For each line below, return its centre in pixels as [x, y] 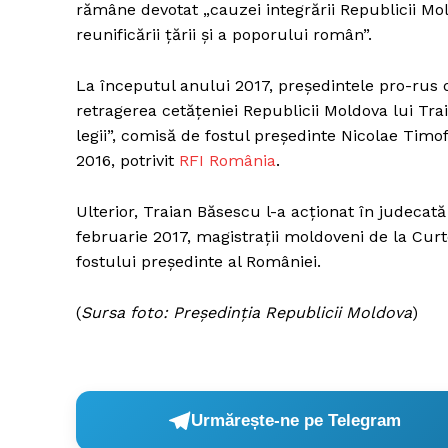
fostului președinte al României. [198, 261]
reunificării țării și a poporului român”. [224, 34]
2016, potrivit [127, 160]
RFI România [227, 160]
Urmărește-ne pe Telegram [296, 421]
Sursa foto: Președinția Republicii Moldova [246, 312]
